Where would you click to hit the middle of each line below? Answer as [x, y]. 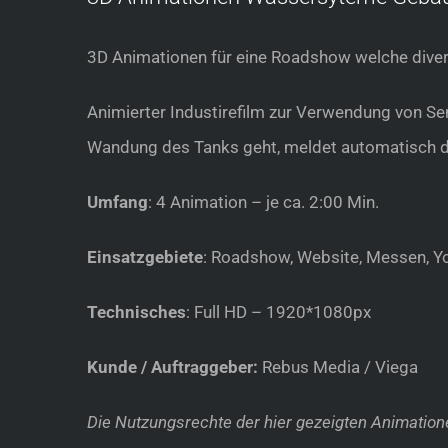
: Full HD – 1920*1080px [278, 312]
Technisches [136, 312]
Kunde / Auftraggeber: [172, 367]
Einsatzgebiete [145, 257]
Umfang [117, 202]
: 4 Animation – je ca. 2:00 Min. [263, 202]
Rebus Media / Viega [338, 367]
